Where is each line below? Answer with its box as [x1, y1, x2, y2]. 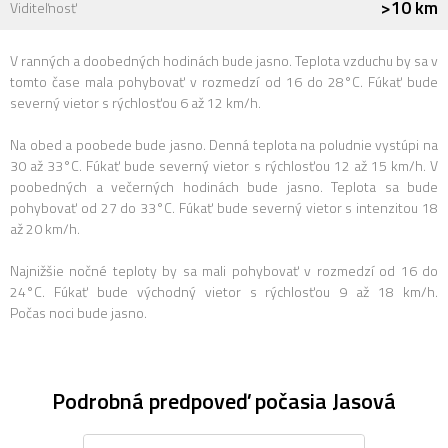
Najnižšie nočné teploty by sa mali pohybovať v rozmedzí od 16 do [10, 260, 438, 281]
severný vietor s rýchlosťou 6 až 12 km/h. [10, 92, 261, 113]
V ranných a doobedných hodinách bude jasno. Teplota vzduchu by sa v [10, 50, 438, 71]
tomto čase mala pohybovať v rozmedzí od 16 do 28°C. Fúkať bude [10, 71, 438, 92]
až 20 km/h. [10, 218, 80, 239]
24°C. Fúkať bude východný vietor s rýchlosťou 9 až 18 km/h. [10, 281, 438, 302]
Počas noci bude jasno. [10, 302, 147, 323]
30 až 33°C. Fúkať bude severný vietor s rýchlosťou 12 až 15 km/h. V [10, 155, 438, 176]
